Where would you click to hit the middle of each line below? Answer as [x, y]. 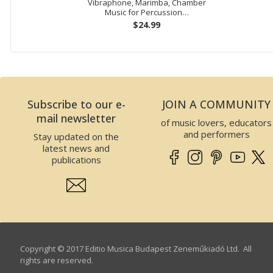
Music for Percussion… [147, 12]
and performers [216, 134]
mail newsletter [76, 119]
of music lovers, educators [216, 123]
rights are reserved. [58, 261]
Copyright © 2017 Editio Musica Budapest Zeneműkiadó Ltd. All [136, 249]
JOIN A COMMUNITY [216, 105]
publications [76, 160]
